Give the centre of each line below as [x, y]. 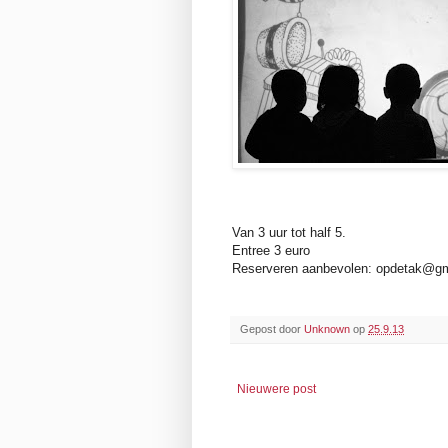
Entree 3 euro [271, 250]
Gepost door [272, 328]
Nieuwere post [276, 388]
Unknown [327, 328]
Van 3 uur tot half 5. [291, 232]
